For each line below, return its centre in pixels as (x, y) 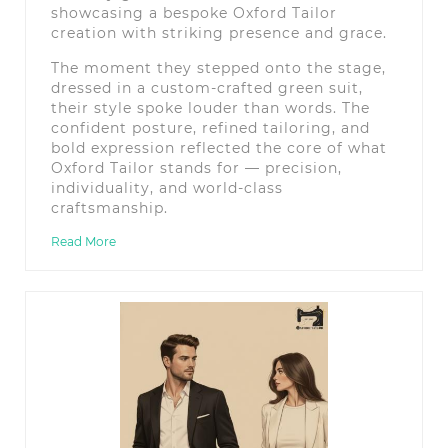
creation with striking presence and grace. (219, 32)
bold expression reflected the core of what (219, 147)
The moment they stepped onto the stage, (218, 67)
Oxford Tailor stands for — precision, (196, 167)
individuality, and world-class (167, 187)
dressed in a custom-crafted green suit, (207, 87)
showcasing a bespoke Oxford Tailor (194, 12)
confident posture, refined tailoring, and (210, 127)
